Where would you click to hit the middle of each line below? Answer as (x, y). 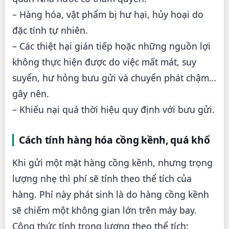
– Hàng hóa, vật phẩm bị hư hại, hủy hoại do (108, 14)
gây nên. (31, 93)
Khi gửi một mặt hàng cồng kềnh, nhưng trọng (112, 163)
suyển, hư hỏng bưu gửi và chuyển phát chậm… (114, 77)
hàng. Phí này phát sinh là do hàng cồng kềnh (111, 194)
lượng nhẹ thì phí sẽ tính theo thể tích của (102, 179)
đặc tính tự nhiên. (50, 30)
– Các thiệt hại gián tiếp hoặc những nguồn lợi (111, 46)
